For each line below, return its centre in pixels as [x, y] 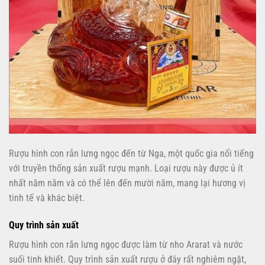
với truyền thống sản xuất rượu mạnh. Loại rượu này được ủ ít [126, 168]
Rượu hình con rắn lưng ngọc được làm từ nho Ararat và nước [126, 244]
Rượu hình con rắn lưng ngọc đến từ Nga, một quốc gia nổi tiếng [131, 153]
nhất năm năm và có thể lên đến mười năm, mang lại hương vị [127, 183]
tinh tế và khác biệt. [47, 198]
